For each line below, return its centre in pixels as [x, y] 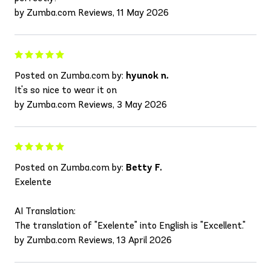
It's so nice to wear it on [66, 90]
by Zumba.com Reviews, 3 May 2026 [91, 104]
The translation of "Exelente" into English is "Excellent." [130, 225]
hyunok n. [147, 75]
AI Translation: [45, 211]
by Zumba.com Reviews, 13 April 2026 [93, 240]
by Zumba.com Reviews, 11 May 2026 [92, 12]
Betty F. [144, 167]
